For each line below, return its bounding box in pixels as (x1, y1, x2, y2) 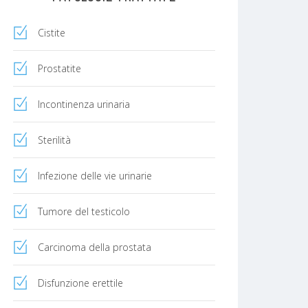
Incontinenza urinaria (38, 97, 130, 111)
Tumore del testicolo (38, 204, 130, 218)
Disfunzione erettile (38, 276, 123, 289)
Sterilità (38, 133, 71, 146)
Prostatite (38, 61, 81, 75)
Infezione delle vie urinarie (38, 168, 152, 182)
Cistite (38, 25, 65, 39)
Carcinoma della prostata (38, 240, 151, 254)
